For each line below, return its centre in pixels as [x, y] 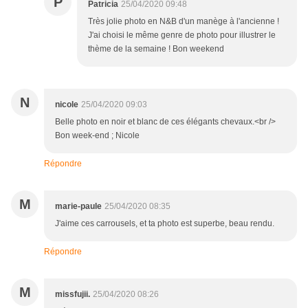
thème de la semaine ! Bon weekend [156, 48]
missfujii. [73, 294]
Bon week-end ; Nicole [97, 135]
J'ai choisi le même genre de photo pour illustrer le [182, 35]
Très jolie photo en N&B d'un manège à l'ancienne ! [184, 21]
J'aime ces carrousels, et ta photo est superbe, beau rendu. [165, 223]
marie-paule [78, 206]
